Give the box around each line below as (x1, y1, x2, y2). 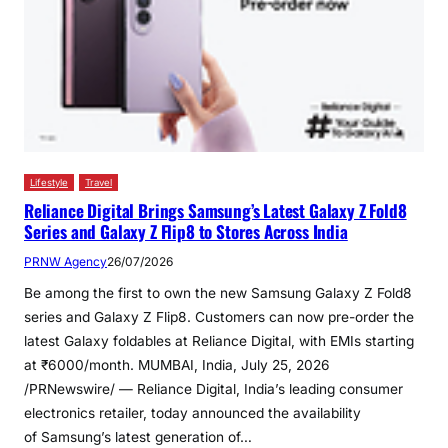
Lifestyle (30, 177, 68, 189)
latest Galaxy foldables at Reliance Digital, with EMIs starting (24, 333, 414, 350)
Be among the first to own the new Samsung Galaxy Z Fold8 (24, 285, 412, 302)
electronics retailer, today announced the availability (24, 405, 361, 422)
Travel (85, 177, 112, 189)
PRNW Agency (24, 254, 107, 270)
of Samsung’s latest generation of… (24, 429, 252, 446)
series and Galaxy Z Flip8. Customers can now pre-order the (24, 309, 414, 326)
